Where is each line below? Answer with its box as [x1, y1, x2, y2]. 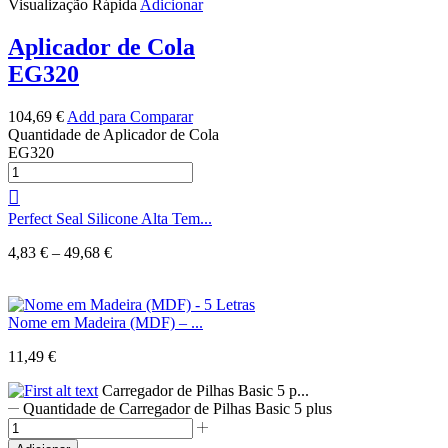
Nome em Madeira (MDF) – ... [8, 313, 203, 331]
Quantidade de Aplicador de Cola [8, 125, 219, 143]
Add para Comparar [67, 107, 193, 125]
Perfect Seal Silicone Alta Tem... [8, 209, 212, 227]
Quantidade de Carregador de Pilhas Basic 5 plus [23, 399, 333, 417]
